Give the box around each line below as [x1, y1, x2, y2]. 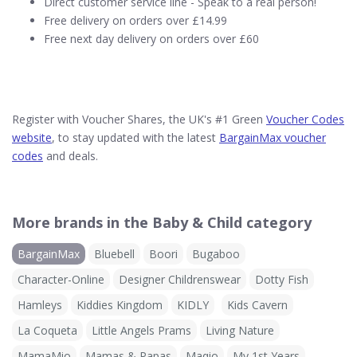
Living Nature [206, 323, 274, 338]
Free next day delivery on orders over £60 [44, 31, 259, 46]
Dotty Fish [255, 272, 308, 287]
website [12, 130, 52, 145]
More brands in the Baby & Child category [12, 213, 312, 232]
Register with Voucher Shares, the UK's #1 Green [12, 112, 266, 127]
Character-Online [18, 272, 104, 287]
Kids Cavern [227, 297, 288, 312]
